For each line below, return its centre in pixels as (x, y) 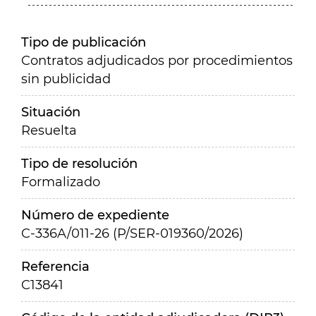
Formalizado (61, 182)
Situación (51, 112)
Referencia (55, 267)
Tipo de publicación (84, 42)
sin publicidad (66, 79)
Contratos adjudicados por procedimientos (157, 61)
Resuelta (49, 130)
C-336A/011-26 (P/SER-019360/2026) (132, 233)
